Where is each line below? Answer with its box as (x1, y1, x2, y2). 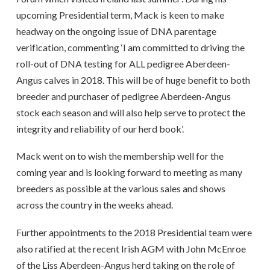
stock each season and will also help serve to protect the (16, 106, 245, 118)
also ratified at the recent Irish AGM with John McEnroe (16, 242, 246, 254)
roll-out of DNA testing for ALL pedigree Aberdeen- (16, 57, 230, 69)
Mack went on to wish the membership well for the (16, 150, 224, 162)
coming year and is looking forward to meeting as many (16, 166, 242, 178)
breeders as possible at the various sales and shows (16, 183, 225, 195)
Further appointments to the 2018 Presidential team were (16, 226, 252, 238)
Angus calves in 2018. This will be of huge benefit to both (16, 74, 250, 86)
